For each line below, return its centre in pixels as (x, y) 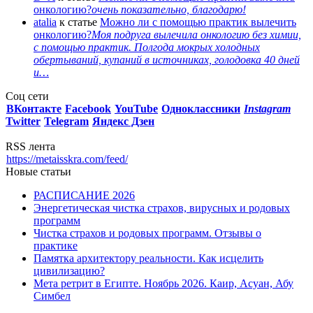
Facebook (88, 108)
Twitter (23, 121)
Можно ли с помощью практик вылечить (198, 22)
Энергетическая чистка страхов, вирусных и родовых (162, 208)
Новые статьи (38, 171)
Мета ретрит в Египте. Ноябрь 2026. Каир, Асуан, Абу (163, 283)
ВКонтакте (34, 108)
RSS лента (30, 146)
